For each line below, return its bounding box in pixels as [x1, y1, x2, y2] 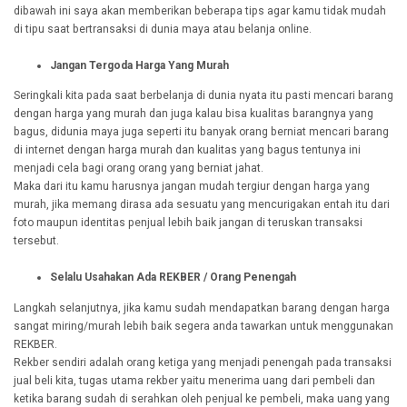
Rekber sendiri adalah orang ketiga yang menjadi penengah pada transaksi [14, 356, 392, 370]
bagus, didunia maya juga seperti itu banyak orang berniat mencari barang [14, 125, 389, 139]
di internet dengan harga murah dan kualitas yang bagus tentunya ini [14, 144, 361, 157]
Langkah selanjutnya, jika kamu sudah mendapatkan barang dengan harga [14, 302, 390, 315]
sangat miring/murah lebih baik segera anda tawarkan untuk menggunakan [14, 320, 393, 333]
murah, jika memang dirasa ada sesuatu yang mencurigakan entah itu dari [14, 198, 390, 212]
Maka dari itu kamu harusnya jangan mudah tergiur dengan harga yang [14, 180, 370, 194]
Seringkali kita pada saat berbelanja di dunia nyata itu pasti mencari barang [14, 89, 393, 103]
